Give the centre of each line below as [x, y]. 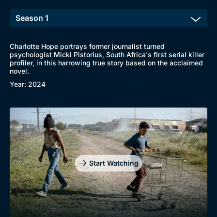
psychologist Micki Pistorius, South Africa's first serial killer [107, 54]
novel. [19, 71]
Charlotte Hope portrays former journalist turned [87, 46]
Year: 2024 [28, 84]
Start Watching [114, 163]
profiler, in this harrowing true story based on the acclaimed [106, 63]
